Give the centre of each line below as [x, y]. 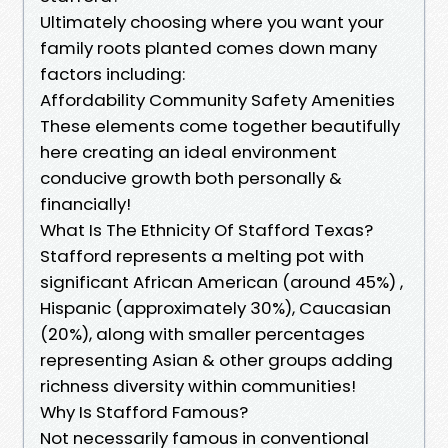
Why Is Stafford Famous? [144, 411]
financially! [85, 203]
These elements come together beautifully [220, 125]
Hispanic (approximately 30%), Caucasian [215, 307]
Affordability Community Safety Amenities [217, 99]
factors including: [112, 73]
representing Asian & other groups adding [216, 359]
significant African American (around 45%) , [221, 281]
